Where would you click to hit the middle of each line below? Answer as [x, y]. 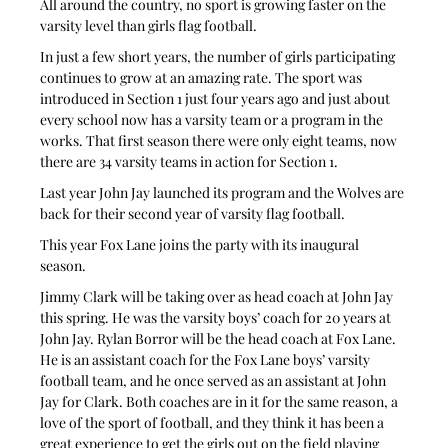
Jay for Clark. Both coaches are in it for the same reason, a [221, 401]
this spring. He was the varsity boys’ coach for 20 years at [217, 317]
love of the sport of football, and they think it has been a [214, 422]
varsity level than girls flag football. [149, 25]
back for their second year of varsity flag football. [193, 213]
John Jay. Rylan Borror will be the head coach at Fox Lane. [220, 338]
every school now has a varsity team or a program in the [213, 119]
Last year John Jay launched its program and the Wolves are [224, 192]
